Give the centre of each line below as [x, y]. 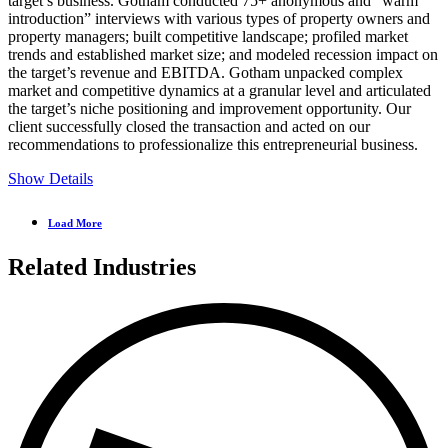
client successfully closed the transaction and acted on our [189, 126]
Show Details [50, 178]
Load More [75, 222]
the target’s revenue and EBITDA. [118, 72]
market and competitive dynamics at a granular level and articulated [219, 90]
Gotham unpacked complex [316, 72]
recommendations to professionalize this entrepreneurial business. [213, 144]
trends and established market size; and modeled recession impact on [223, 54]
